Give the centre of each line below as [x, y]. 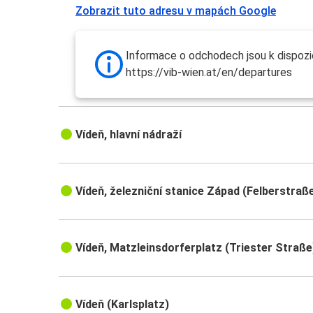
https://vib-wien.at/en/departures [209, 73]
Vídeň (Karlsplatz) [123, 305]
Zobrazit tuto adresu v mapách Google [176, 11]
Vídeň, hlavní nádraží [129, 135]
